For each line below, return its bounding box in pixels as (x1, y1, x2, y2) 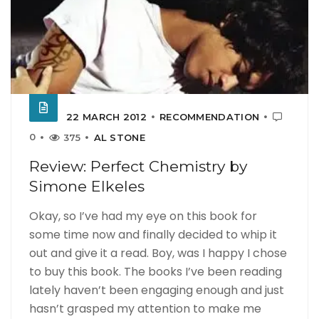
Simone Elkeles (29, 177, 145, 195)
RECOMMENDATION (159, 110, 260, 122)
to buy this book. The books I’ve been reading (29, 263, 282, 280)
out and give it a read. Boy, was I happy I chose (29, 244, 287, 261)
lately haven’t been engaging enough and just (29, 281, 284, 298)
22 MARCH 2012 (66, 110, 147, 122)
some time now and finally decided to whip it (29, 226, 277, 243)
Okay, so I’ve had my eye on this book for (29, 207, 257, 224)
